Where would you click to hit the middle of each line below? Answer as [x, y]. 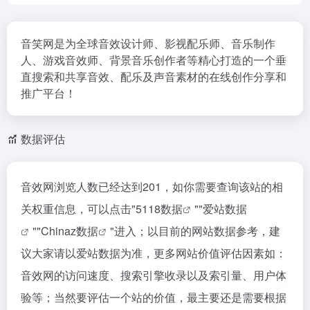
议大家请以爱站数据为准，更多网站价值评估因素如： [154, 253]
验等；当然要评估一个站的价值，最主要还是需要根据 [154, 297]
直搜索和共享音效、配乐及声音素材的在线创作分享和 [154, 76]
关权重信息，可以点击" [78, 209]
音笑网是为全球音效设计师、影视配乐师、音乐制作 [148, 43]
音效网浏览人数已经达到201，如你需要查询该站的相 [152, 186]
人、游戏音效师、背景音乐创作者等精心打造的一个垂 [154, 60]
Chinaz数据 [70, 231]
